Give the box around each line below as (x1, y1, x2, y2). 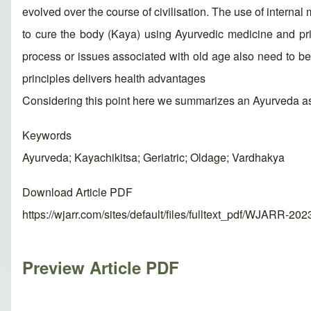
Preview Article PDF (22, 255, 179, 280)
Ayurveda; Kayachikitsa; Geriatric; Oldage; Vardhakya (22, 149, 285, 166)
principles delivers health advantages (22, 70, 205, 87)
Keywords (22, 127, 72, 144)
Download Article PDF (22, 184, 133, 201)
